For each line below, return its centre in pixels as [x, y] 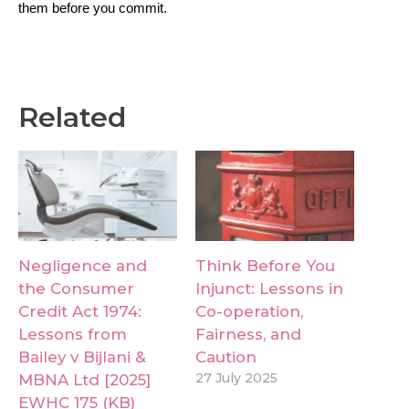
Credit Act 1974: [80, 312]
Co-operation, [249, 312]
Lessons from [73, 335]
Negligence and [83, 266]
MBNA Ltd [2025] [84, 380]
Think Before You [265, 266]
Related [72, 117]
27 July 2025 [236, 378]
